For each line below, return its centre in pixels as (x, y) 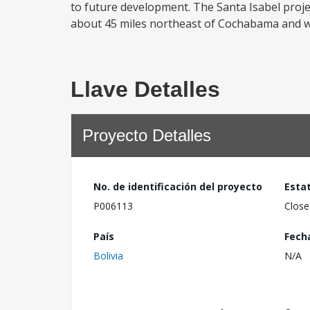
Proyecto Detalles (147, 135)
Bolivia (108, 255)
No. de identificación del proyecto (178, 186)
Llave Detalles (145, 89)
